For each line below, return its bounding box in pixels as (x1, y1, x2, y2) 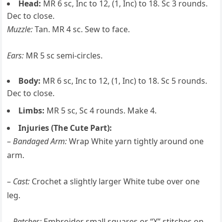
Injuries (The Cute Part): (18, 122, 112, 133)
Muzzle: (7, 24, 33, 35)
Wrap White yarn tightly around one (67, 136, 204, 147)
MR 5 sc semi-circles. (24, 50, 103, 61)
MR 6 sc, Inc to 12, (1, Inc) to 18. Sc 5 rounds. (41, 75, 208, 86)
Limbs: (18, 105, 45, 116)
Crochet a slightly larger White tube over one (30, 176, 200, 187)
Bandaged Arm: (13, 136, 67, 147)
